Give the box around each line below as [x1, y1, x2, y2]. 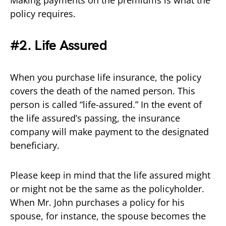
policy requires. [10, 7, 78, 20]
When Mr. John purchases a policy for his [10, 196, 185, 208]
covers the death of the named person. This [10, 84, 195, 97]
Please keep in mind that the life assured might [10, 168, 210, 181]
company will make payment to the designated [10, 125, 209, 138]
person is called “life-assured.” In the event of [10, 98, 202, 110]
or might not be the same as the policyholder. [10, 182, 204, 195]
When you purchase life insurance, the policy [10, 71, 201, 83]
